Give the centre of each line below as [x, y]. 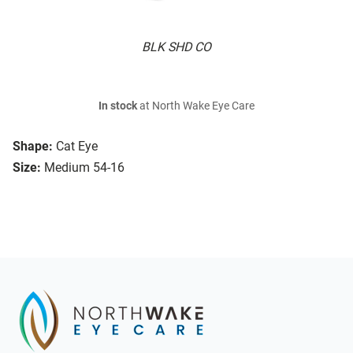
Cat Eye [77, 147]
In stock [118, 106]
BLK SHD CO [176, 47]
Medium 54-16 [84, 168]
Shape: [33, 147]
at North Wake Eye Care [196, 106]
